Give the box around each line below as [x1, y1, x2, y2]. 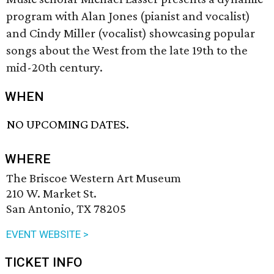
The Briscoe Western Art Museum [6, 171, 181, 186]
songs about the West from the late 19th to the [6, 43, 248, 57]
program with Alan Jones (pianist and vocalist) [6, 9, 250, 23]
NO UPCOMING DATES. [7, 117, 130, 132]
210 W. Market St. [6, 186, 97, 201]
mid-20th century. [6, 60, 103, 75]
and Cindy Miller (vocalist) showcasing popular [6, 26, 255, 40]
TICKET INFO [5, 255, 83, 270]
